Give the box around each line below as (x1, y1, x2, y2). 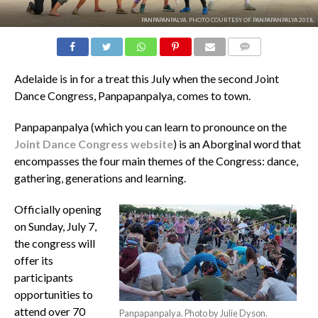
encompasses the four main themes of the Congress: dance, (13, 153, 298, 168)
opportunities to (13, 287, 93, 301)
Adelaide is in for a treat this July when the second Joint (13, 71, 279, 85)
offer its (13, 253, 53, 267)
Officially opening (13, 202, 102, 216)
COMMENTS (232, 58, 280, 68)
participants (13, 270, 73, 284)
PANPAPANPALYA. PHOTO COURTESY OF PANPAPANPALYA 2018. (141, 16, 314, 23)
